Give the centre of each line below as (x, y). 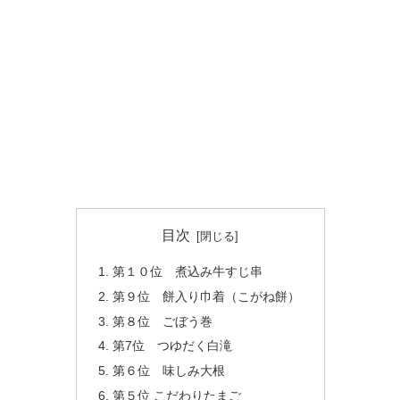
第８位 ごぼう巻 (162, 321)
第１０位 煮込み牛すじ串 (187, 271)
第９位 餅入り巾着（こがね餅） (206, 296)
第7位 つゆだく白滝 (172, 346)
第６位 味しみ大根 (168, 371)
